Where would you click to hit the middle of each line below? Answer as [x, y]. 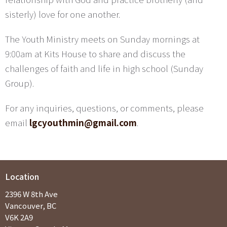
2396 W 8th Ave [31, 194]
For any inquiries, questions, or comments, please [104, 107]
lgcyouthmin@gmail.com [83, 122]
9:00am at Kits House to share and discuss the [95, 53]
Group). [21, 83]
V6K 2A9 [19, 217]
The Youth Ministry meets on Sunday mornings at [102, 39]
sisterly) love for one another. [64, 14]
